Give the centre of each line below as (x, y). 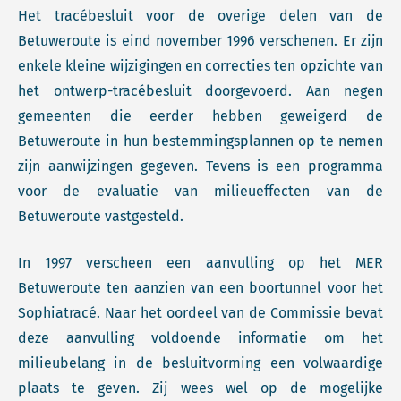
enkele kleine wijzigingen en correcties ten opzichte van (200, 66)
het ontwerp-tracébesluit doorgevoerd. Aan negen (200, 91)
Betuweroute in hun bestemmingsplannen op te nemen (200, 141)
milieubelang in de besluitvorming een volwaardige (200, 363)
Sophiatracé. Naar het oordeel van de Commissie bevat (200, 313)
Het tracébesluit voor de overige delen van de (200, 16)
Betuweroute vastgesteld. (101, 216)
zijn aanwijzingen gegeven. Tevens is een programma (200, 166)
